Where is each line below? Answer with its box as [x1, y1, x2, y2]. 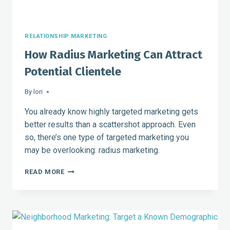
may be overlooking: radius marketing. [25, 145, 160, 156]
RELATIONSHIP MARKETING [25, 33, 107, 40]
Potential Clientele [25, 65, 121, 79]
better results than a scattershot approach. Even [25, 120, 196, 130]
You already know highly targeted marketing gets [25, 107, 198, 117]
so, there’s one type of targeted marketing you [25, 132, 189, 143]
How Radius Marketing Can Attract [25, 48, 202, 62]
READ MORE [25, 168, 65, 176]
